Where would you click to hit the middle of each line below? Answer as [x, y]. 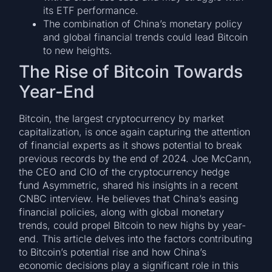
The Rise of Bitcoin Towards [131, 72]
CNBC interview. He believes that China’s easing [129, 199]
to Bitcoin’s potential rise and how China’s [113, 252]
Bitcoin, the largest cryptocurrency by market [122, 119]
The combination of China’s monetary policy [143, 24]
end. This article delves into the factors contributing [136, 239]
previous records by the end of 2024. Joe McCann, [136, 159]
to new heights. [78, 51]
